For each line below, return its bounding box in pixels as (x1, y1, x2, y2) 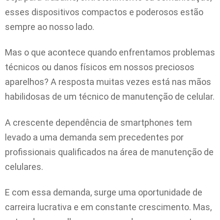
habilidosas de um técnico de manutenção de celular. (5, 91, 215, 102)
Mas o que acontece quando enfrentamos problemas (5, 47, 215, 58)
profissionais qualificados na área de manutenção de (5, 146, 214, 157)
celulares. (5, 161, 43, 172)
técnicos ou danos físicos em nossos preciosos (5, 62, 194, 73)
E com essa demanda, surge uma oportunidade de (5, 187, 202, 198)
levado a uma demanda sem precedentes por (5, 132, 184, 142)
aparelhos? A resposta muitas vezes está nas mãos (5, 77, 211, 87)
